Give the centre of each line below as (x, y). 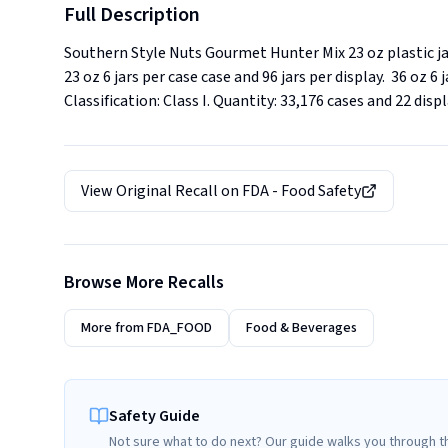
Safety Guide (154, 416)
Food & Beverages (301, 328)
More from (114, 328)
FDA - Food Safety (301, 191)
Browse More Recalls (144, 282)
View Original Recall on (161, 191)
